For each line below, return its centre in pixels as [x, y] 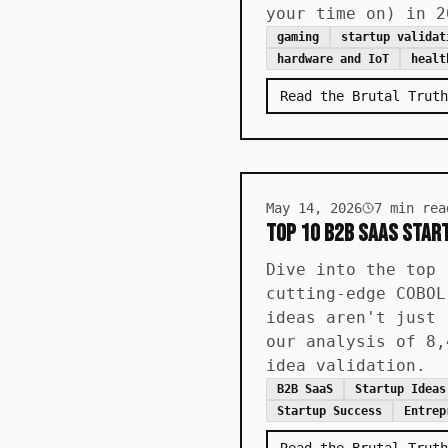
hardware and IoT [333, 59]
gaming [298, 37]
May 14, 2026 [314, 208]
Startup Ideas [400, 389]
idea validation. [346, 365]
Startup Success [329, 411]
